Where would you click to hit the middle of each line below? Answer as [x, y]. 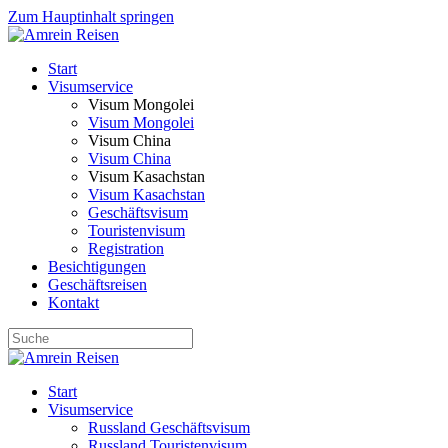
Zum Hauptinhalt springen [91, 16]
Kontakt [73, 302]
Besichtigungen [97, 266]
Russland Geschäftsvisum [169, 427]
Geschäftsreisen [97, 284]
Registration [126, 248]
